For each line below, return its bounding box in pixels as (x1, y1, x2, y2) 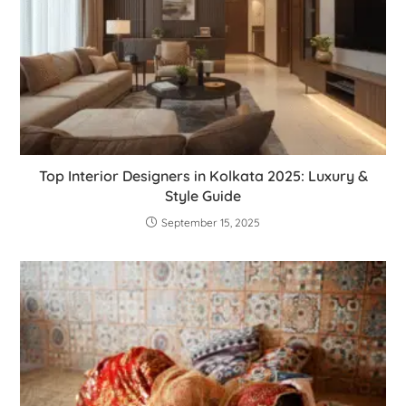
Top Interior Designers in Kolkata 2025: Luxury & (38, 167, 368, 186)
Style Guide (165, 187, 241, 206)
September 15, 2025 (161, 216, 260, 230)
